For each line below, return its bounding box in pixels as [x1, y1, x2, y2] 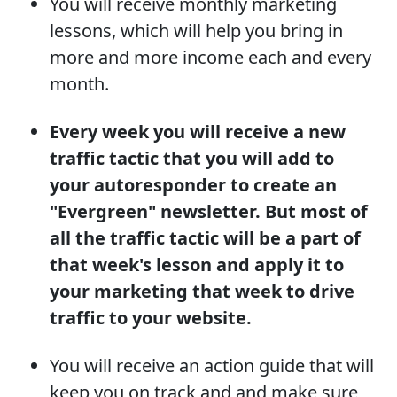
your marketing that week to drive [50, 278, 354, 303]
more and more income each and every [50, 44, 371, 69]
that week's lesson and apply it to [50, 252, 344, 276]
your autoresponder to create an [50, 172, 337, 197]
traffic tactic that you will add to [50, 145, 334, 170]
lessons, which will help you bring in [50, 18, 343, 43]
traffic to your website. [50, 305, 252, 330]
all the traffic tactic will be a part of [50, 225, 361, 250]
